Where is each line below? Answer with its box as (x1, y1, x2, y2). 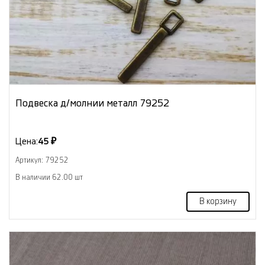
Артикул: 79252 (15, 156, 69, 164)
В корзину (199, 197, 237, 206)
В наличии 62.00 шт (15, 173, 83, 181)
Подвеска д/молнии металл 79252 (15, 98, 169, 108)
